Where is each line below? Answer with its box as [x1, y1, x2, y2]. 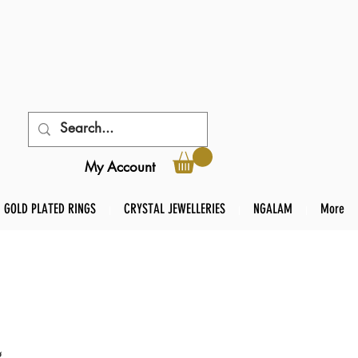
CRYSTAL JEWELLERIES [124, 201, 225, 217]
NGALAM [253, 201, 292, 217]
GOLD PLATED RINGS [4, 201, 96, 217]
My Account [85, 157, 155, 176]
